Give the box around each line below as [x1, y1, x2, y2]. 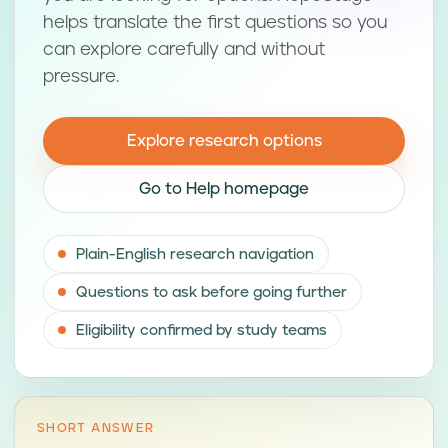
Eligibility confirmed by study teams [76, 322, 327, 338]
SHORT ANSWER [37, 422, 155, 435]
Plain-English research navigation [76, 246, 314, 262]
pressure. [43, 68, 119, 86]
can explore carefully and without [43, 41, 325, 59]
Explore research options [126, 133, 322, 149]
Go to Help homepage [139, 181, 309, 197]
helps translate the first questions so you [43, 14, 387, 32]
